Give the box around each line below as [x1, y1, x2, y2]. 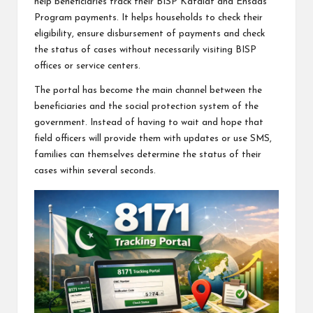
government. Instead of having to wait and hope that [34, 118, 263, 128]
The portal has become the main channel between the [34, 86, 262, 96]
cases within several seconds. [34, 166, 156, 176]
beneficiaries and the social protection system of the [34, 102, 259, 112]
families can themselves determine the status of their [34, 150, 261, 160]
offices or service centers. [34, 61, 140, 71]
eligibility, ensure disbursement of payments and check [34, 29, 265, 39]
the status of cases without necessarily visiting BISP [34, 45, 256, 55]
